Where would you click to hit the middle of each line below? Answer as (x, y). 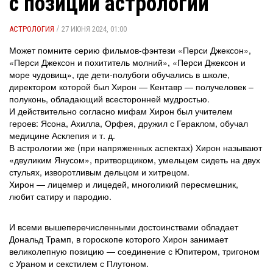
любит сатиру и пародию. (60, 196)
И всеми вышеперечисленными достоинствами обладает (124, 227)
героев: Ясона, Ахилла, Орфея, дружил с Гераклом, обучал (129, 123)
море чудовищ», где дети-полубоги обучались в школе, (119, 74)
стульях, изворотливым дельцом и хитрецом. (99, 172)
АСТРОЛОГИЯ (32, 29)
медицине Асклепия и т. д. (62, 135)
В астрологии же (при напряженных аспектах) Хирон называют (136, 147)
